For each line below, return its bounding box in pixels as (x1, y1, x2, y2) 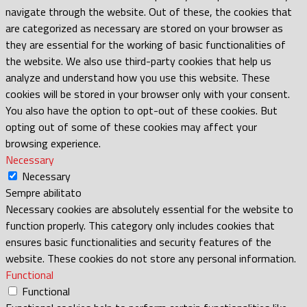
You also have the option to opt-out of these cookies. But (5, 101, 278, 119)
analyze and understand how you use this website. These (5, 69, 270, 86)
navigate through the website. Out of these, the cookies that (5, 3, 292, 20)
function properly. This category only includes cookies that (5, 217, 275, 234)
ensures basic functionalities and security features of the (5, 233, 271, 250)
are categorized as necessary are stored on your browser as (5, 19, 283, 36)
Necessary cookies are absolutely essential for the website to (5, 200, 293, 217)
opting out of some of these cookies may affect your (5, 118, 257, 135)
